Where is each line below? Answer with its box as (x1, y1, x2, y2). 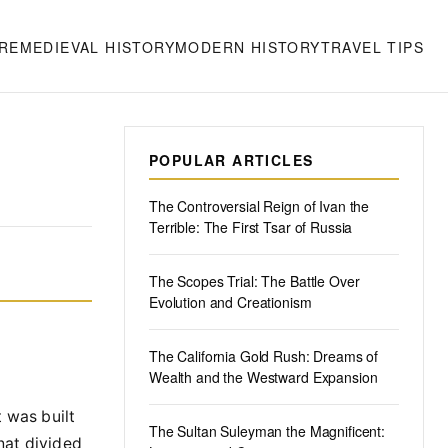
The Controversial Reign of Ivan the (149, 196, 370, 216)
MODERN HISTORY (174, 36, 321, 57)
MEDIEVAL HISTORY (19, 36, 175, 57)
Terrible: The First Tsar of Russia (149, 217, 353, 237)
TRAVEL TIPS (320, 36, 424, 57)
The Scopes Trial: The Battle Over (149, 271, 360, 291)
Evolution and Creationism (149, 292, 312, 312)
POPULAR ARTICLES (149, 150, 314, 170)
